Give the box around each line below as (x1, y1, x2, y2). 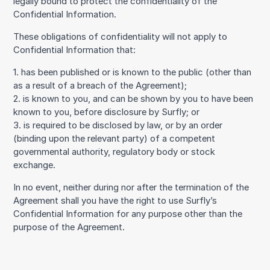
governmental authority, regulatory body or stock (13, 146, 216, 157)
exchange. (13, 159, 56, 171)
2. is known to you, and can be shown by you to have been (13, 93, 254, 104)
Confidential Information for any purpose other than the (13, 208, 243, 219)
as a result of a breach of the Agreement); (13, 80, 187, 91)
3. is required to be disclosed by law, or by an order (13, 119, 223, 131)
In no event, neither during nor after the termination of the (13, 181, 250, 193)
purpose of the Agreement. (13, 221, 125, 233)
